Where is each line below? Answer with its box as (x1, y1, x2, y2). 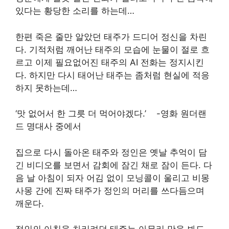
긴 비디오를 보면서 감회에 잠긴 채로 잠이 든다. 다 (15, 159, 212, 170)
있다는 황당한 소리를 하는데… (15, 6, 134, 16)
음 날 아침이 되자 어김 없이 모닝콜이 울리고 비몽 (15, 172, 210, 183)
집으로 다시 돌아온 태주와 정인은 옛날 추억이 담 (15, 147, 207, 157)
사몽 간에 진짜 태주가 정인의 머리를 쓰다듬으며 (15, 185, 204, 196)
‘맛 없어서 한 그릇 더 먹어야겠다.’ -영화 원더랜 (15, 108, 207, 119)
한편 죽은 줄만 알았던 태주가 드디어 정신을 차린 (15, 31, 207, 42)
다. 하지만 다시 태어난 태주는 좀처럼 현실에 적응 (15, 70, 210, 80)
